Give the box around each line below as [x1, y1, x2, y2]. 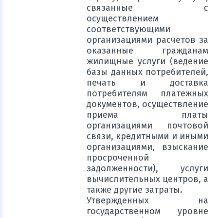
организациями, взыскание [87, 142, 208, 152]
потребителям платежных [87, 88, 208, 99]
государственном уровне [87, 206, 208, 217]
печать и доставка [87, 77, 208, 88]
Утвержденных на [87, 195, 208, 206]
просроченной [87, 152, 149, 163]
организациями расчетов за [87, 35, 208, 45]
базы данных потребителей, [87, 67, 208, 77]
